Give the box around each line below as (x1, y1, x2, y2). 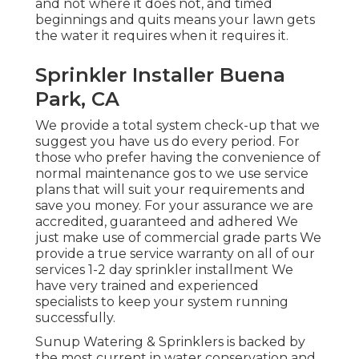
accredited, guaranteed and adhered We (35, 214, 298, 230)
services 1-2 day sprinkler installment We (35, 262, 293, 278)
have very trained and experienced (35, 278, 259, 294)
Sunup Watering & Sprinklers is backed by (35, 334, 305, 350)
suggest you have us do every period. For (35, 134, 300, 150)
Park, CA (35, 87, 119, 111)
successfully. (35, 310, 115, 326)
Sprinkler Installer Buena (35, 63, 285, 87)
